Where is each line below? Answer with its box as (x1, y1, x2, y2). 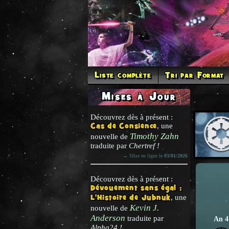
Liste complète (95, 70, 151, 81)
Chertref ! (129, 142, 159, 150)
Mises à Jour (102, 90, 176, 104)
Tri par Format (165, 70, 224, 81)
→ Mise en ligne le (123, 153, 164, 158)
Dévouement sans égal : (90, 184, 182, 193)
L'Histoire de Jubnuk (90, 193, 171, 203)
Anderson (90, 213, 125, 223)
